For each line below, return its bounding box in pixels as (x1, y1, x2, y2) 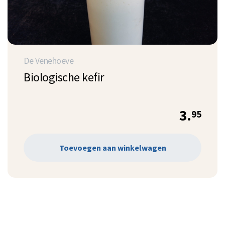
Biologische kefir (24, 69, 104, 85)
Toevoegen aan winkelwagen (59, 143, 166, 153)
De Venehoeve (24, 55, 73, 66)
